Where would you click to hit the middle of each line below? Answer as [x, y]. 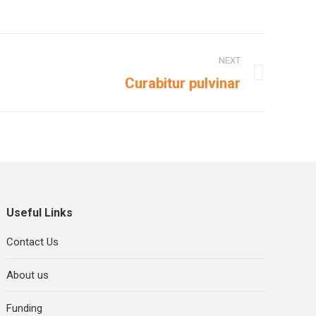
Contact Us [33, 242]
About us [28, 275]
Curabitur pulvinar [183, 84]
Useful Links [40, 213]
